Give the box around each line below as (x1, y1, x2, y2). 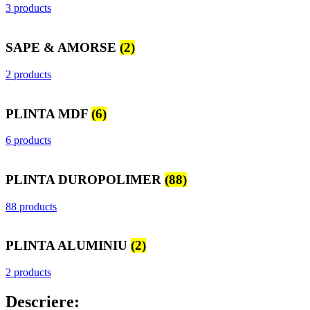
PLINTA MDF (6, 106, 91, 121)
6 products (6, 134, 51, 147)
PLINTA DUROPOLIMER (6, 172, 165, 187)
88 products (6, 200, 57, 212)
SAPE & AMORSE (6, 40, 120, 55)
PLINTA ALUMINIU (6, 238, 131, 253)
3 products (6, 2, 51, 15)
